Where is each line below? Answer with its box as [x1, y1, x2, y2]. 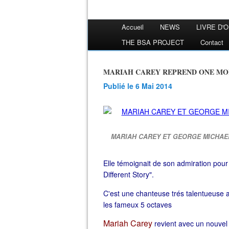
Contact [200, 37, 223, 47]
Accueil [122, 22, 144, 32]
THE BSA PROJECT [122, 37, 184, 47]
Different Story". [103, 169, 154, 179]
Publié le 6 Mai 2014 [108, 81, 172, 91]
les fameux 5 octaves [103, 199, 174, 210]
